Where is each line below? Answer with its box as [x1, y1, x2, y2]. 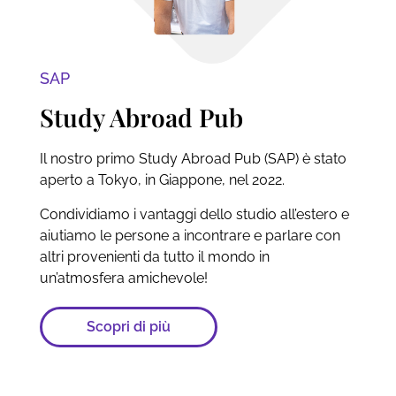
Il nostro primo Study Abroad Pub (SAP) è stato [39, 150, 346, 168]
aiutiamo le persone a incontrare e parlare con [39, 226, 340, 244]
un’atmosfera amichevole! [39, 269, 208, 286]
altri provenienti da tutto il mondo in [39, 247, 270, 265]
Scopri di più [86, 317, 171, 335]
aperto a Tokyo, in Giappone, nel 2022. [39, 171, 285, 189]
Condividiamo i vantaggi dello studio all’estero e [39, 205, 349, 223]
